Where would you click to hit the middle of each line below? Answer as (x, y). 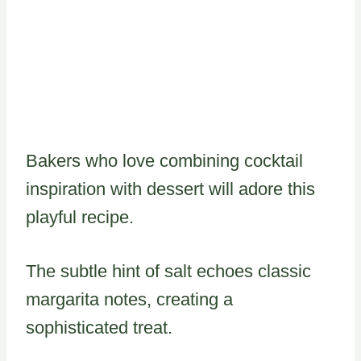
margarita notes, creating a (129, 299)
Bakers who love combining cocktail (164, 160)
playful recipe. (80, 217)
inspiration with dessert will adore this (170, 189)
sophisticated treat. (99, 327)
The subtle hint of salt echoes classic (168, 271)
